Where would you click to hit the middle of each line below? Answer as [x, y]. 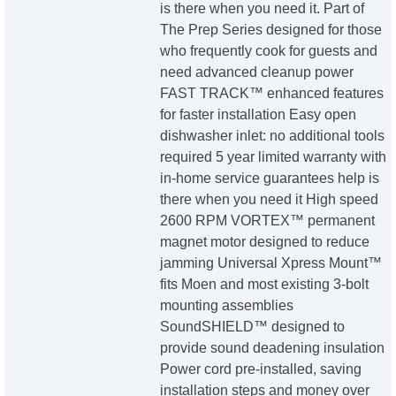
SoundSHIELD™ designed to [253, 327]
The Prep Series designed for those [271, 30]
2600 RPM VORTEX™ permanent [268, 221]
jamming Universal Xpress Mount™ [271, 263]
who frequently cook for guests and [269, 51]
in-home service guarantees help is [270, 179]
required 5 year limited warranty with [274, 157]
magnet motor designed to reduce [265, 242]
